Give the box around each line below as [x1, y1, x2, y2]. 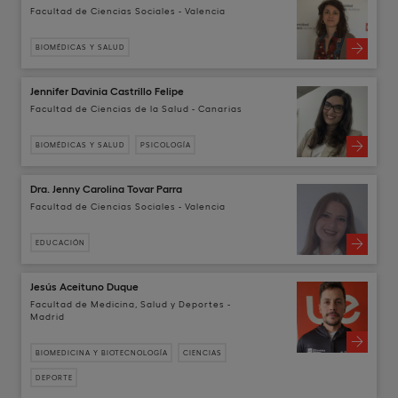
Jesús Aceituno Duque [30, 279, 139, 292]
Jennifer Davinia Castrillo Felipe [30, 84, 184, 97]
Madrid [30, 310, 65, 322]
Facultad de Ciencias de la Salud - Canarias [30, 102, 243, 114]
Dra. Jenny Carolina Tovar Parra [30, 181, 182, 195]
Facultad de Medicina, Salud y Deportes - [30, 298, 231, 309]
